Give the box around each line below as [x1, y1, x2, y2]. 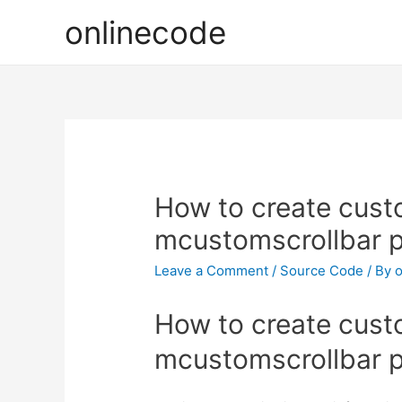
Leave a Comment [154, 262, 269, 280]
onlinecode [65, 13, 226, 51]
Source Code [280, 262, 364, 280]
